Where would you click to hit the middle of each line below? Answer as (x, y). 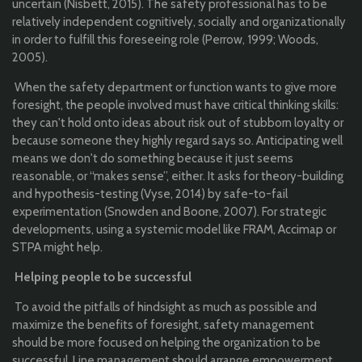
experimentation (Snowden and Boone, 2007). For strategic (169, 211)
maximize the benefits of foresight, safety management (163, 324)
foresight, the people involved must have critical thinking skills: (175, 105)
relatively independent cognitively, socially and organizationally (179, 21)
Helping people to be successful (103, 277)
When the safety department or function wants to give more (176, 87)
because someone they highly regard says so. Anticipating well (177, 140)
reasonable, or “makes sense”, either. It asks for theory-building (178, 176)
